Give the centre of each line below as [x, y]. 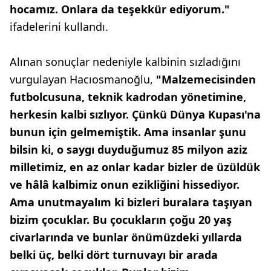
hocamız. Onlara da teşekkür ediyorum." [120, 9]
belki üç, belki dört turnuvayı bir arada [114, 255]
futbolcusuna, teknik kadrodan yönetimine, [128, 97]
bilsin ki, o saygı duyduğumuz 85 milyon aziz [129, 149]
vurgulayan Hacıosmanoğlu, [83, 79]
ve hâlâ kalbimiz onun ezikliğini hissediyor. [125, 184]
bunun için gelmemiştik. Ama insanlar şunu [128, 132]
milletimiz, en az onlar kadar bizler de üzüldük [135, 167]
